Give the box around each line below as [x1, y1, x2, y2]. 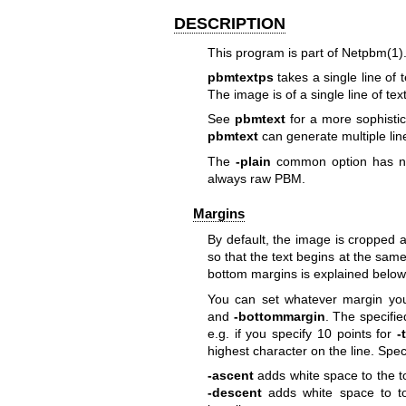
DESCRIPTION [174, 14, 285, 33]
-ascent [207, 368, 254, 383]
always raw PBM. [207, 170, 305, 186]
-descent [207, 385, 262, 401]
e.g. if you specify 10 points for [207, 325, 397, 341]
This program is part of [207, 44, 342, 60]
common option [275, 153, 367, 169]
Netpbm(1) [341, 44, 403, 60]
